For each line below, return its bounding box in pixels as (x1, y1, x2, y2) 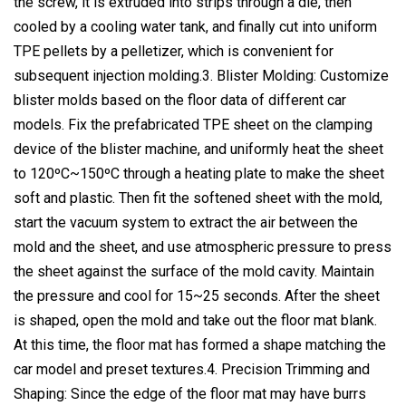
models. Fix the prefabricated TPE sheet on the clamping (14, 115, 372, 133)
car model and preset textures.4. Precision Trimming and (14, 360, 370, 378)
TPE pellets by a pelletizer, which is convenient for (14, 42, 333, 60)
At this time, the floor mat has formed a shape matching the (14, 335, 386, 353)
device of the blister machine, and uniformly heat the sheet (14, 140, 383, 158)
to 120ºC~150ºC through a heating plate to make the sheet (14, 164, 384, 182)
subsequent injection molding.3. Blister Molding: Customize (14, 66, 389, 84)
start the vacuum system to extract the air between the (14, 213, 358, 231)
